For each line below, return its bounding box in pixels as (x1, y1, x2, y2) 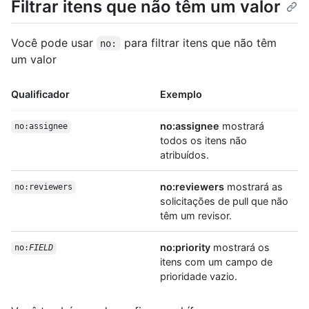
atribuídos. (160, 148, 209, 161)
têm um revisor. (160, 209, 232, 221)
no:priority (160, 241, 210, 253)
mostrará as (224, 180, 283, 192)
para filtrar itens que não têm (120, 35, 280, 50)
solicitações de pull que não (160, 195, 288, 207)
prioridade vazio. (160, 270, 237, 282)
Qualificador (11, 88, 70, 100)
